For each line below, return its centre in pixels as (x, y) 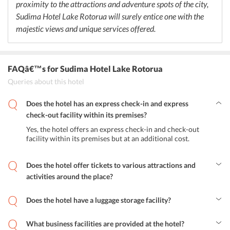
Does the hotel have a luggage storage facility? (99, 200)
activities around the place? (70, 176)
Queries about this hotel (46, 81)
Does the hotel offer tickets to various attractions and (111, 165)
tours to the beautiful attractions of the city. (77, 196)
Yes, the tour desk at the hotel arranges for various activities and (109, 187)
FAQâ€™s (27, 69)
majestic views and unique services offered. (86, 28)
